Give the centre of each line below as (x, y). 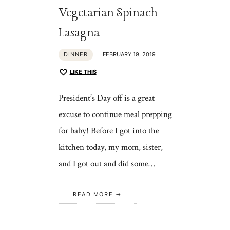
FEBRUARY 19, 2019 (129, 55)
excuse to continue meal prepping (115, 115)
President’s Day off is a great (106, 98)
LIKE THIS (83, 72)
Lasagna (79, 33)
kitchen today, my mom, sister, (110, 148)
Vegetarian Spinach (108, 13)
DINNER (75, 55)
